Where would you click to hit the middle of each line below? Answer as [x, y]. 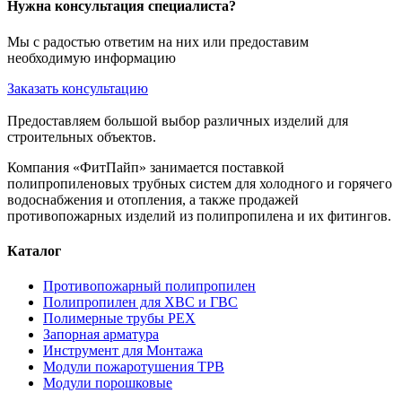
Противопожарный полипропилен [149, 286]
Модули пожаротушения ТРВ [134, 367]
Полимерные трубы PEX [119, 319]
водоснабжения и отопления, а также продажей [153, 199]
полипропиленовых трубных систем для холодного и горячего [200, 183]
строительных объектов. [82, 136]
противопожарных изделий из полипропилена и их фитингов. [199, 215]
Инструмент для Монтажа [123, 351]
